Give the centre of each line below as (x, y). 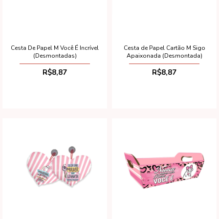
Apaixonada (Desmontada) (164, 55)
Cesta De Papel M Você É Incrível (55, 48)
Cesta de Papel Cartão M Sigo (164, 48)
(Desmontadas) (55, 55)
